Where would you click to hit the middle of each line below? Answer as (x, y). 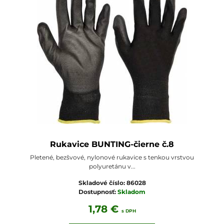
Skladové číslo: (102, 183)
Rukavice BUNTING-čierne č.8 (112, 144)
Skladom (131, 192)
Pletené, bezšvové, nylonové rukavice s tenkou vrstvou (112, 157)
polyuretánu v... (112, 166)
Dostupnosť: (98, 192)
